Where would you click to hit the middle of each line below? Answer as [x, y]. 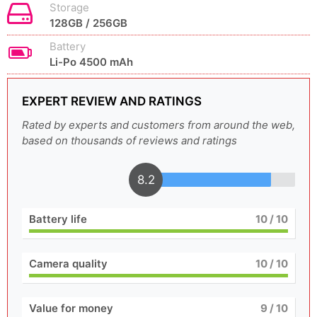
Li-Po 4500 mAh [91, 62]
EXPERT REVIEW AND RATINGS [112, 102]
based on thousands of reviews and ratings [129, 141]
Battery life [58, 219]
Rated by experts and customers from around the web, [158, 125]
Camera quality [68, 264]
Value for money [71, 309]
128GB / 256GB [88, 23]
